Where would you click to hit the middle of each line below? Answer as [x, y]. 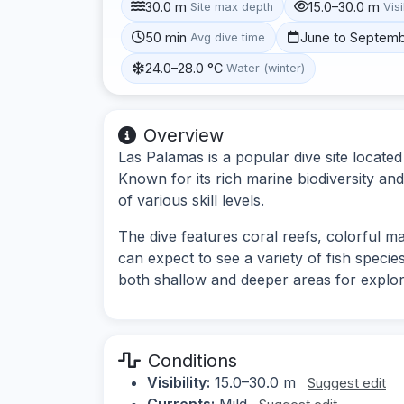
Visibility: [179, 382]
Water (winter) [266, 69]
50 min [166, 37]
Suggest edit [347, 382]
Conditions [193, 360]
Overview [184, 135]
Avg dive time [228, 37]
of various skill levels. [191, 200]
